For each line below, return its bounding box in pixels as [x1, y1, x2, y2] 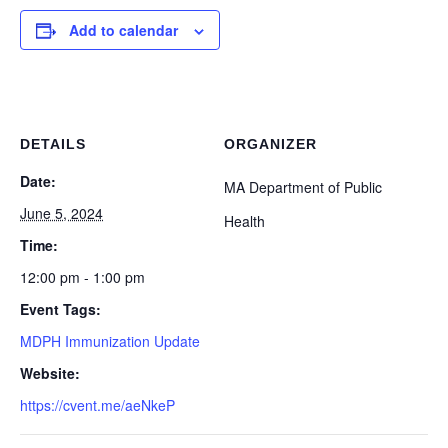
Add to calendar [69, 20, 178, 40]
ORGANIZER [224, 136, 317, 152]
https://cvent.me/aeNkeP [20, 395, 175, 415]
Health [224, 211, 265, 231]
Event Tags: [20, 299, 101, 319]
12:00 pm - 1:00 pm [20, 267, 145, 287]
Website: [20, 363, 80, 383]
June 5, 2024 [20, 203, 103, 223]
